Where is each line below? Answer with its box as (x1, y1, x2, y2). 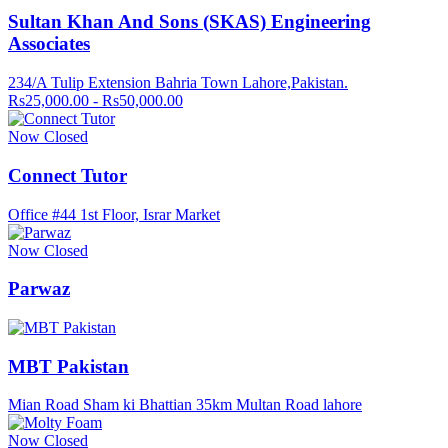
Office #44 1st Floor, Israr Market (8, 205, 220, 223)
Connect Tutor (8, 164, 127, 186)
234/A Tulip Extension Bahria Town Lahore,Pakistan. (8, 74, 348, 92)
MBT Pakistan (8, 355, 129, 377)
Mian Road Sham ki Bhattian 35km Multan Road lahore (8, 396, 362, 414)
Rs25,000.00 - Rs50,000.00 (8, 92, 183, 110)
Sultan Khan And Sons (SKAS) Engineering (8, 11, 371, 33)
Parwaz (8, 278, 70, 300)
